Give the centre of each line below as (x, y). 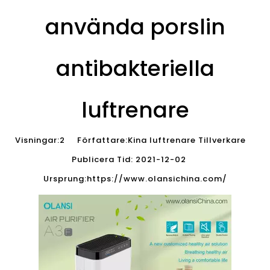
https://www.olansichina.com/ (157, 179)
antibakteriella (135, 68)
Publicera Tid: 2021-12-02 (135, 159)
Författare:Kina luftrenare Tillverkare (160, 140)
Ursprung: (65, 179)
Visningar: (37, 140)
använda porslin (135, 27)
